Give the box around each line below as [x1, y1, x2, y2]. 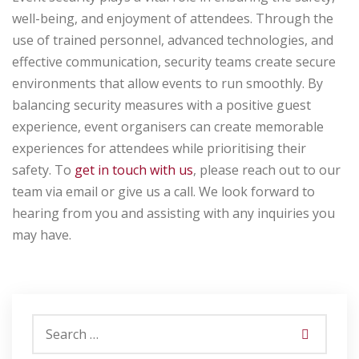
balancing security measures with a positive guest [12, 96, 311, 114]
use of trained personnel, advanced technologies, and [12, 31, 333, 49]
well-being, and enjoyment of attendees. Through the [12, 10, 333, 27]
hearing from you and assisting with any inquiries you [12, 204, 335, 222]
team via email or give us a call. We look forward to [12, 183, 315, 200]
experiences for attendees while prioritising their [12, 139, 306, 157]
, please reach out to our [193, 161, 341, 179]
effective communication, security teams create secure [12, 53, 336, 71]
